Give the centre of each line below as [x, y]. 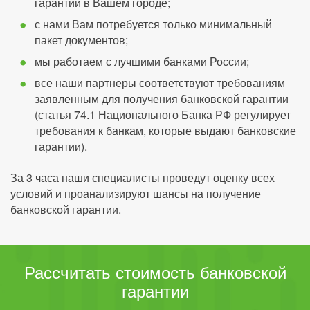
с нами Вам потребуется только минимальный [153, 24]
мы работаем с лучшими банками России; [142, 62]
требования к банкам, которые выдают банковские [165, 131]
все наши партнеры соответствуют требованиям [160, 83]
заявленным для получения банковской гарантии [162, 99]
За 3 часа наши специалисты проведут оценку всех [143, 178]
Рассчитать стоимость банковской [155, 272]
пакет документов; [81, 40]
